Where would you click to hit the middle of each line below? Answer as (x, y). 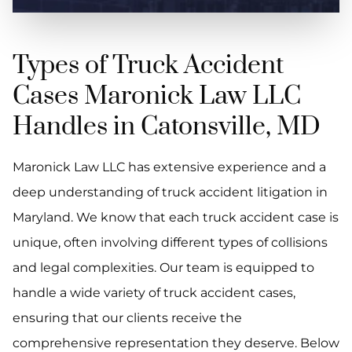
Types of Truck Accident (148, 66)
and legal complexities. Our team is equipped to (163, 268)
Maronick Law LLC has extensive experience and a (169, 167)
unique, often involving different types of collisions (170, 243)
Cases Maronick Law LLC (157, 97)
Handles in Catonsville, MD (167, 127)
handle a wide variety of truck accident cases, (154, 293)
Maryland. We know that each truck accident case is (176, 218)
